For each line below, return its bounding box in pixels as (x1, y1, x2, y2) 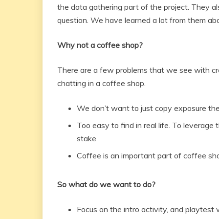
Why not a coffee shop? (57, 40, 143, 50)
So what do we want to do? (57, 179, 155, 189)
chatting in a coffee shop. (57, 78, 146, 88)
